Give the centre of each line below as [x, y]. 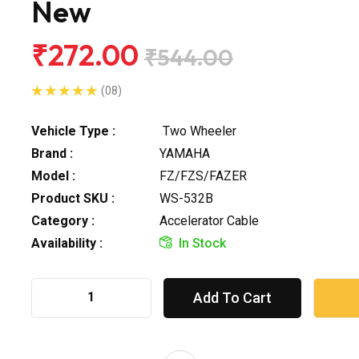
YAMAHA [185, 153]
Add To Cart [232, 297]
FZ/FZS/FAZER [203, 175]
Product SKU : [73, 198]
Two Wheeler [198, 131]
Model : [53, 175]
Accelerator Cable [209, 220]
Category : [63, 220]
